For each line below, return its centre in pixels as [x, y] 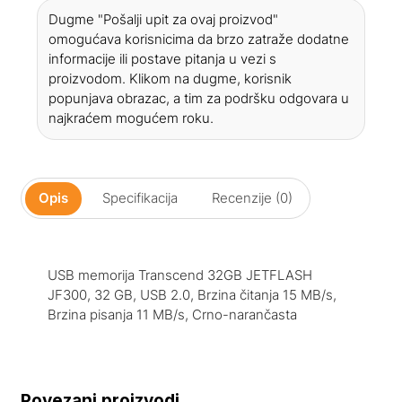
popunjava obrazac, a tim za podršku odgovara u [199, 99]
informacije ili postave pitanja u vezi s [163, 59]
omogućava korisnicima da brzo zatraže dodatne [199, 39]
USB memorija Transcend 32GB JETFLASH [179, 275]
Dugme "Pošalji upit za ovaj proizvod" [164, 20]
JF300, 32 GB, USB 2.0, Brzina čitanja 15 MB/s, [192, 295]
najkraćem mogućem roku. [131, 118]
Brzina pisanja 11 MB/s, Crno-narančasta [172, 315]
